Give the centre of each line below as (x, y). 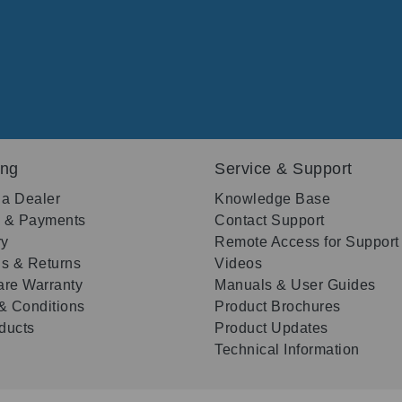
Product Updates (271, 328)
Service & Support (284, 169)
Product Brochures (278, 307)
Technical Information (287, 350)
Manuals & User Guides (295, 285)
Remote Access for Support (307, 242)
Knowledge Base (272, 199)
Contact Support (270, 221)
